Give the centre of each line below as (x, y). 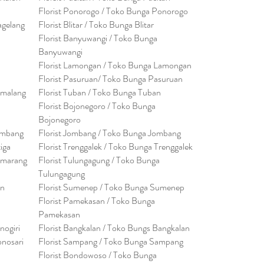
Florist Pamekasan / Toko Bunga (97, 201)
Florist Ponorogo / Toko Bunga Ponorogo (113, 11)
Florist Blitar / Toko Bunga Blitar (96, 24)
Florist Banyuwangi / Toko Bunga (98, 38)
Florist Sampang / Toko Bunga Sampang (111, 241)
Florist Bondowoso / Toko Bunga (98, 255)
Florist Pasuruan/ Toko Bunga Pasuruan (110, 79)
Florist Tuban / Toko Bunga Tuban (100, 92)
